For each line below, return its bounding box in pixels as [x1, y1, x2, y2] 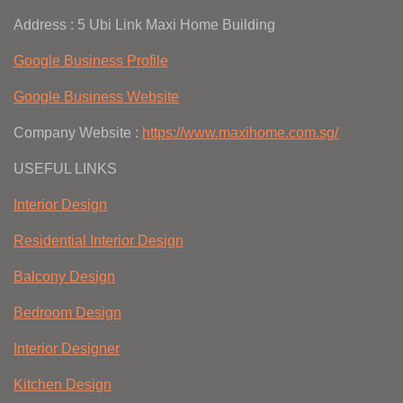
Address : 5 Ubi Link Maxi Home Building [13, 17, 275, 33]
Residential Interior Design [13, 233, 184, 249]
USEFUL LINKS [13, 161, 117, 177]
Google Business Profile [13, 53, 168, 69]
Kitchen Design [13, 377, 112, 393]
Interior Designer [13, 341, 120, 357]
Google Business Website [13, 89, 179, 105]
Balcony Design [13, 269, 115, 285]
